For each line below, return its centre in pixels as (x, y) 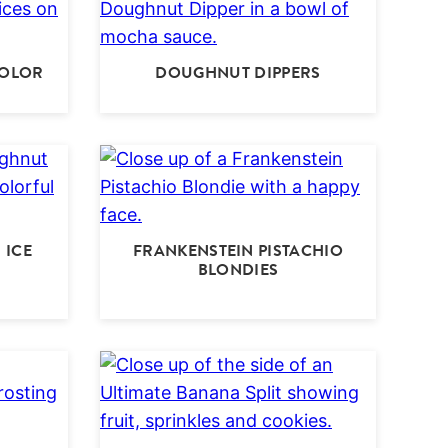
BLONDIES (238, 270)
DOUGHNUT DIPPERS (238, 73)
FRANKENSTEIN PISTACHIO (238, 251)
